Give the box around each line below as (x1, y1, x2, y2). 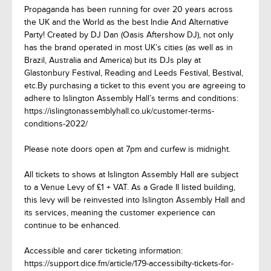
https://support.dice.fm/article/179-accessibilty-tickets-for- (24, 259, 233, 268)
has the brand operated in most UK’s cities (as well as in (24, 43, 233, 52)
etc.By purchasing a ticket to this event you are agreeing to (24, 81, 246, 90)
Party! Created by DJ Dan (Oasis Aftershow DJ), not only (24, 30, 233, 39)
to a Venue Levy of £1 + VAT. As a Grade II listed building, (24, 183, 235, 192)
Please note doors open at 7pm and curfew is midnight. (24, 145, 230, 154)
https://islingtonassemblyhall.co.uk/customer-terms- (24, 106, 214, 116)
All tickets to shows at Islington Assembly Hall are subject (24, 170, 238, 179)
